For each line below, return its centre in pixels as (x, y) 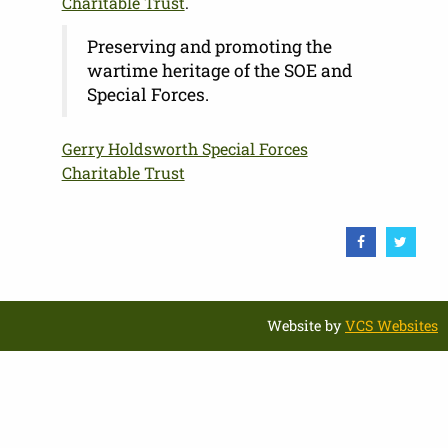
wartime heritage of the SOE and (219, 70)
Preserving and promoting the (209, 46)
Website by (306, 325)
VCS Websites (391, 325)
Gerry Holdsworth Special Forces (184, 148)
